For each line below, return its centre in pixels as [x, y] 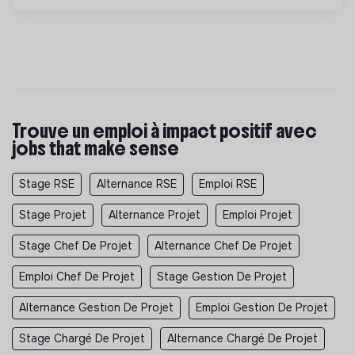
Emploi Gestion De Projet [262, 307]
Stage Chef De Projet [76, 245]
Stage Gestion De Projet [222, 276]
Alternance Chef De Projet [223, 245]
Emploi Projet [258, 214]
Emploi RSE [228, 183]
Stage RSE [47, 183]
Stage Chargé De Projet [82, 338]
